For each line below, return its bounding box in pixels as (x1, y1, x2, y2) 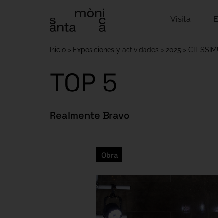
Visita (170, 15, 191, 24)
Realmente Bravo (50, 109, 131, 122)
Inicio (50, 46, 66, 54)
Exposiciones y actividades (73, 46, 159, 54)
